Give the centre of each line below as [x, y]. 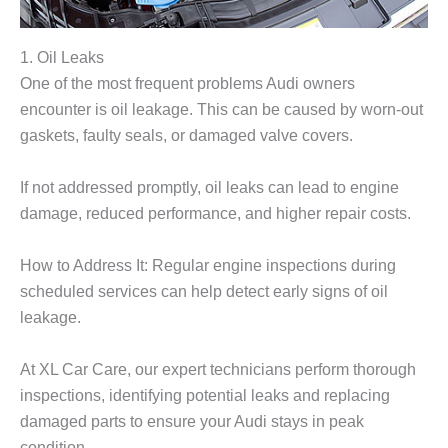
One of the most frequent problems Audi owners [187, 82]
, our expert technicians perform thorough [271, 369]
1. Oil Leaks [62, 56]
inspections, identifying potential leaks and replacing [205, 395]
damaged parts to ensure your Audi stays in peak [192, 421]
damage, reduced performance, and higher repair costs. [215, 212]
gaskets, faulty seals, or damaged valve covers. [186, 134]
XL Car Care [83, 369]
